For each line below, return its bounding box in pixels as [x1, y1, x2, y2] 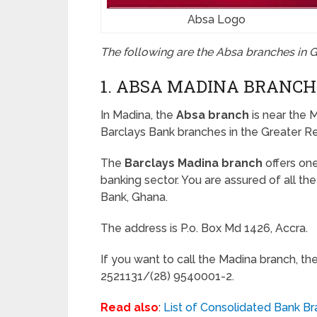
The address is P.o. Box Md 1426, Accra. [100, 221, 308, 235]
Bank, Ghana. [100, 190, 168, 204]
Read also [100, 301, 158, 314]
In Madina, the [100, 108, 176, 122]
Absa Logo [187, 13, 246, 26]
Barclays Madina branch [125, 156, 263, 170]
